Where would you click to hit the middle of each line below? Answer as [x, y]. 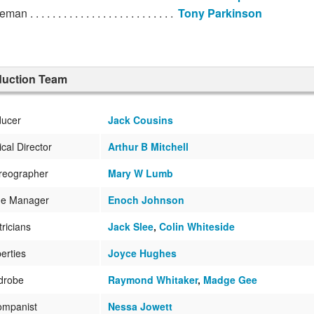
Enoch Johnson [146, 200]
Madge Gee [230, 280]
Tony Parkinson [220, 13]
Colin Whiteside [197, 227]
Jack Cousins [141, 120]
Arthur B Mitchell [148, 147]
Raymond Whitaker [153, 280]
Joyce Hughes [142, 253]
